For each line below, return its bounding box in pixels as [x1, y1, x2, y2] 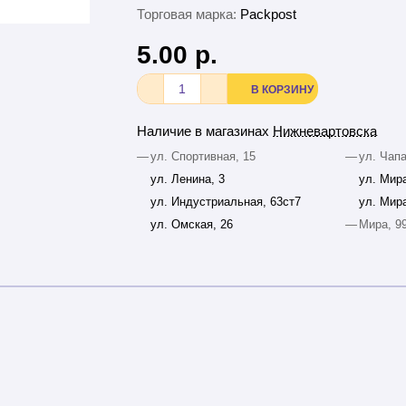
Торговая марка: [137, 6, 237, 23]
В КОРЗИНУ [251, 83, 314, 97]
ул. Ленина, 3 [150, 172, 226, 187]
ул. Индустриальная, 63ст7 [150, 195, 302, 209]
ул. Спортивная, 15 [150, 150, 256, 164]
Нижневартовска [273, 123, 378, 140]
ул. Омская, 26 [150, 217, 234, 232]
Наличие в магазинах [137, 123, 274, 140]
